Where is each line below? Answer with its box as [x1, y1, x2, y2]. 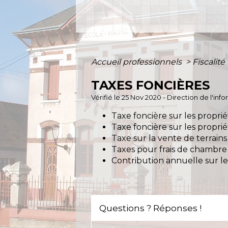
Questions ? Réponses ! [99, 203, 202, 213]
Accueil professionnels [91, 56, 184, 67]
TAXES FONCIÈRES [91, 77, 210, 93]
